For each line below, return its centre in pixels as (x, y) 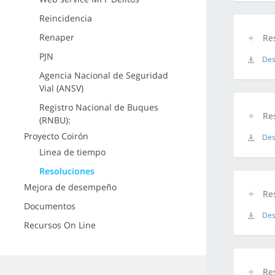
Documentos (49, 206)
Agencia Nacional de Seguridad (103, 75)
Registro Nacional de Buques (99, 107)
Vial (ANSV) (61, 88)
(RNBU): (55, 120)
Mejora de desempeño (70, 187)
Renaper (56, 37)
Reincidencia (65, 18)
